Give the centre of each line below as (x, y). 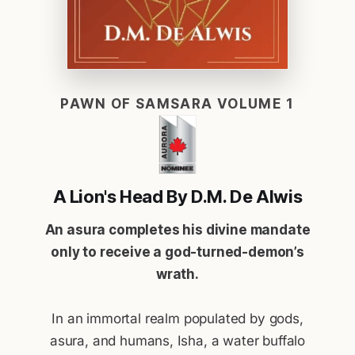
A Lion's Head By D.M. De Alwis (177, 197)
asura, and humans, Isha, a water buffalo (177, 341)
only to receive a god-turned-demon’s (177, 252)
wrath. (177, 275)
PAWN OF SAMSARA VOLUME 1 (177, 104)
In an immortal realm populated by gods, (177, 319)
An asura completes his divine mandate (177, 230)
